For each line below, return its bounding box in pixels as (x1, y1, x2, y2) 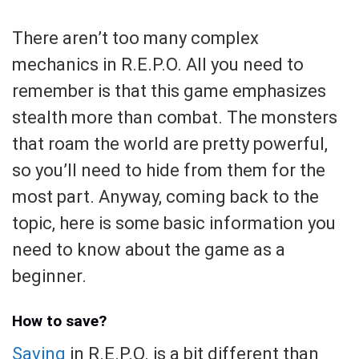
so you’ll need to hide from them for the (12, 160, 325, 181)
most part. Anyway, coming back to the (12, 187, 319, 208)
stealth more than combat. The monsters (12, 107, 337, 128)
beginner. (12, 266, 87, 287)
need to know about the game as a (12, 240, 285, 260)
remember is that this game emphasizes (12, 81, 326, 102)
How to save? (12, 311, 107, 330)
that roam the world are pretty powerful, (12, 134, 328, 155)
